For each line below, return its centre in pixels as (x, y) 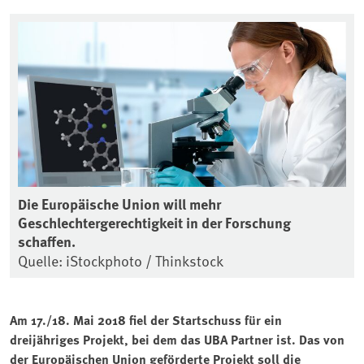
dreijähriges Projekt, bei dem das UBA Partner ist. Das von (177, 339)
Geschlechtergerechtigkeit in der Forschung (154, 222)
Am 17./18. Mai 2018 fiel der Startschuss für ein (146, 319)
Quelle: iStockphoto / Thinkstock (121, 260)
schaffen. (47, 241)
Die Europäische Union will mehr (119, 204)
